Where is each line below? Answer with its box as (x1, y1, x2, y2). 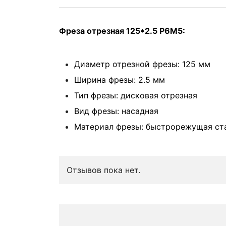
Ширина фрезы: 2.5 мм (74, 75, 165, 85)
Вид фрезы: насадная (74, 106, 158, 116)
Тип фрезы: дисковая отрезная (74, 90, 197, 100)
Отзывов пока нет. (67, 165, 140, 175)
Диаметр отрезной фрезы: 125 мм (74, 59, 210, 69)
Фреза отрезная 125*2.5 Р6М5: (59, 26, 185, 36)
